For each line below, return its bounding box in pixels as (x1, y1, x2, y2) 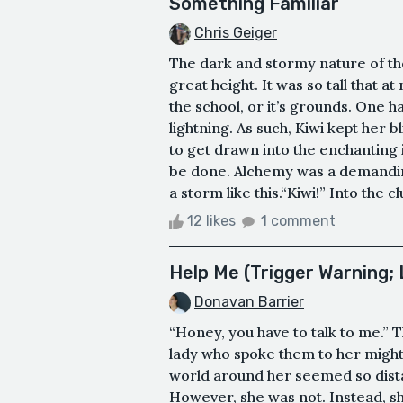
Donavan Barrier (194, 293, 304, 310)
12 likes (184, 212, 239, 229)
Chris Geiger (194, 24, 277, 42)
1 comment (261, 212, 336, 229)
